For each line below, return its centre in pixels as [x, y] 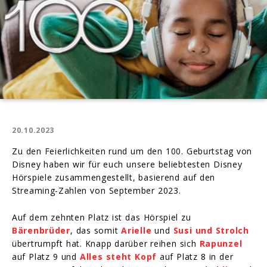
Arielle [136, 230]
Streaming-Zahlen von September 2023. [97, 190]
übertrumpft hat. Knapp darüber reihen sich [106, 243]
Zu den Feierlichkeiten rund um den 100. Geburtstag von [132, 151]
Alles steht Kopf [118, 256]
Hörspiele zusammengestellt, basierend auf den [114, 177]
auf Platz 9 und [46, 256]
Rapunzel [221, 243]
